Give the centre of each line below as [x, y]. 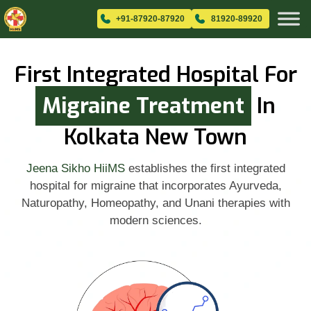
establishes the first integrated [205, 168]
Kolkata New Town [155, 137]
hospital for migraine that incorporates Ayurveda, [155, 186]
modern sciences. [155, 220]
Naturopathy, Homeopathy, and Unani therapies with [155, 203]
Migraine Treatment [143, 106]
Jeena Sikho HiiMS [75, 168]
